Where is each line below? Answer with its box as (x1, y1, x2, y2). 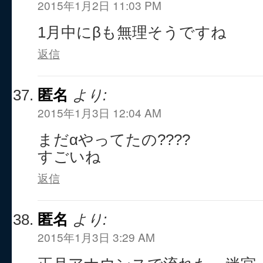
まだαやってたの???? (38, 131, 190, 148)
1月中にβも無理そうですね (38, 24, 227, 41)
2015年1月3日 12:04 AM (38, 104, 161, 120)
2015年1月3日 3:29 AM (38, 229, 155, 245)
